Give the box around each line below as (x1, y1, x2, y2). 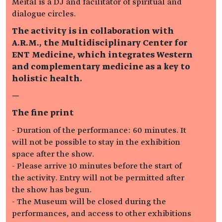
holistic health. (12, 74, 82, 83)
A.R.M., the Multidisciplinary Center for (12, 38, 187, 48)
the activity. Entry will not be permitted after (12, 173, 184, 182)
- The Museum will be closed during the (12, 197, 166, 206)
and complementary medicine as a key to (12, 62, 190, 71)
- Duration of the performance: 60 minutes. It (12, 125, 186, 135)
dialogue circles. (12, 9, 76, 18)
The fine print (12, 109, 74, 118)
